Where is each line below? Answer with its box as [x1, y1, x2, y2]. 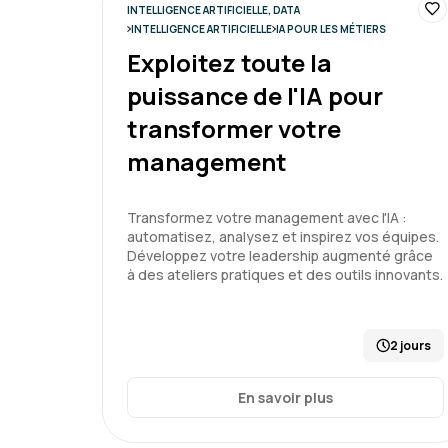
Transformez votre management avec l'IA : [127, 208, 407, 227]
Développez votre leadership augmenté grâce [127, 246, 433, 265]
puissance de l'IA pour [127, 79, 383, 112]
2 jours [389, 337, 431, 354]
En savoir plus [237, 388, 333, 407]
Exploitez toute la [127, 46, 332, 79]
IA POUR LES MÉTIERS [275, 22, 386, 36]
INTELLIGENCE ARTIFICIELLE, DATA [127, 3, 300, 17]
